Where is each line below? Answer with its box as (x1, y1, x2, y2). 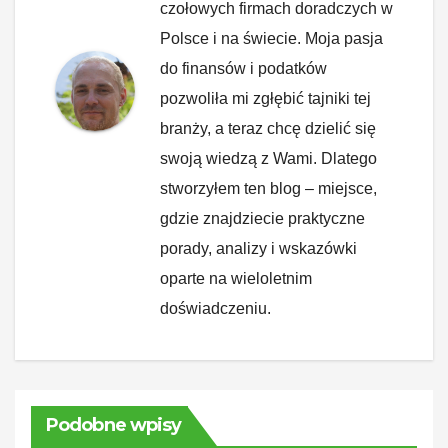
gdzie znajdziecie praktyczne (160, 209, 365, 227)
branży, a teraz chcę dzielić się (160, 119, 376, 137)
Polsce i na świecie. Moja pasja (160, 29, 383, 47)
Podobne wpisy (46, 413, 182, 436)
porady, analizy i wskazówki (160, 239, 357, 257)
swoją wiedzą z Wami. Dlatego (160, 149, 377, 167)
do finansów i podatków (160, 59, 327, 77)
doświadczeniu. (160, 299, 271, 317)
